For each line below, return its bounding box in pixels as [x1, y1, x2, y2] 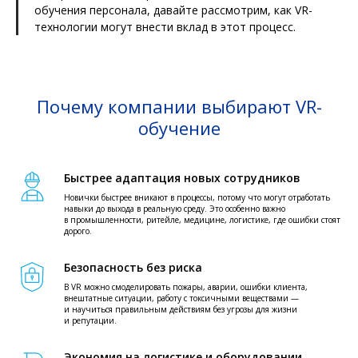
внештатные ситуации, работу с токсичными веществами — [64, 292, 299, 304]
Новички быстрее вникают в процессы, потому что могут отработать [64, 191, 330, 203]
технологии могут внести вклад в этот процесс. [34, 18, 296, 34]
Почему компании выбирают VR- [36, 93, 322, 118]
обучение [137, 115, 221, 140]
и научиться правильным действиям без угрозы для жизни [64, 303, 297, 315]
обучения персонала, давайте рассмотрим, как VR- [34, 2, 312, 18]
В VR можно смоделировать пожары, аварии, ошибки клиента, [64, 280, 308, 292]
